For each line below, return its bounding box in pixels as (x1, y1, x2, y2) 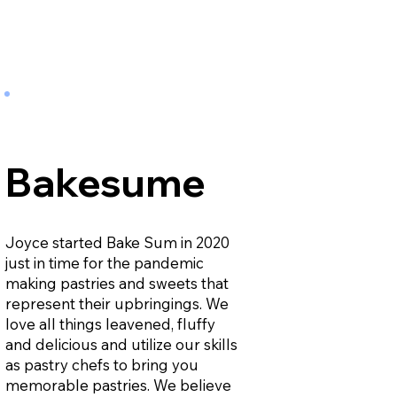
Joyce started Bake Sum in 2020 (4, 232, 230, 252)
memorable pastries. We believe (4, 375, 231, 394)
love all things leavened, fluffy (4, 314, 215, 333)
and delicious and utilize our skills (4, 334, 237, 354)
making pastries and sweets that (4, 273, 229, 292)
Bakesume (4, 157, 206, 206)
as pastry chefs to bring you (4, 354, 198, 374)
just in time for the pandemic (4, 253, 204, 272)
